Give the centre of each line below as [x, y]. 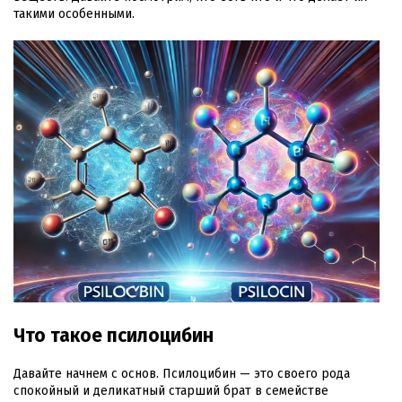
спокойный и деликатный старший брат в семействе [171, 390]
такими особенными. [74, 14]
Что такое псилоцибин [114, 335]
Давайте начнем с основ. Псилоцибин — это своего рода [182, 373]
